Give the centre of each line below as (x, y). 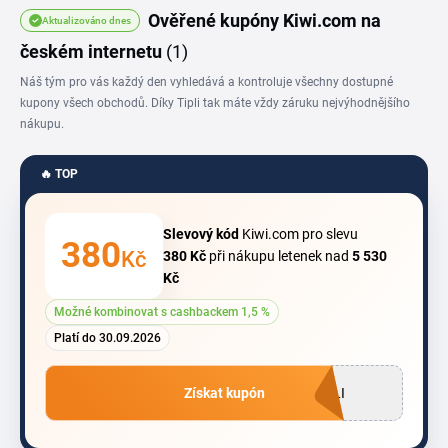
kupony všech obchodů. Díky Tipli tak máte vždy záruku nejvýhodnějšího (215, 103)
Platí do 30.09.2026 (107, 338)
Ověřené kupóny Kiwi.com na (264, 20)
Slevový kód (201, 234)
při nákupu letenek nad (279, 256)
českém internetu (93, 51)
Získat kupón (224, 393)
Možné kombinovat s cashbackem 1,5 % (162, 312)
